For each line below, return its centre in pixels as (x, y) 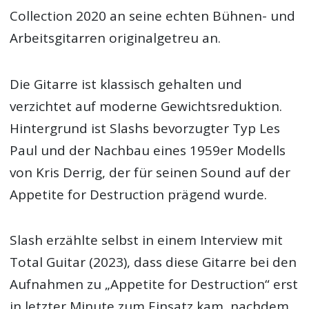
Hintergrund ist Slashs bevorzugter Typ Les (145, 128)
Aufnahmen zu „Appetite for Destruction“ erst (154, 284)
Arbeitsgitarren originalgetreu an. (116, 38)
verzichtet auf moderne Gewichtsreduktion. (146, 106)
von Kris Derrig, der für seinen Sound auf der (150, 172)
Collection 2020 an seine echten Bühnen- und (153, 16)
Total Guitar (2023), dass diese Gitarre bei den (153, 262)
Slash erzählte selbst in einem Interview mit (147, 240)
